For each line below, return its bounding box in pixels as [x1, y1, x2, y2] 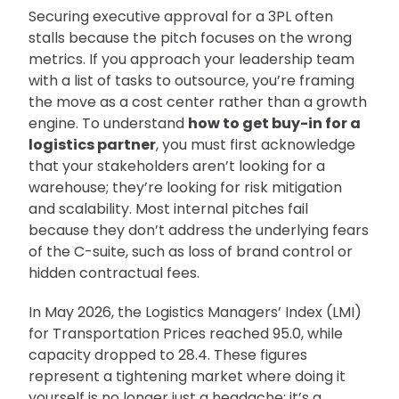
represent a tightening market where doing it [28, 366, 346, 387]
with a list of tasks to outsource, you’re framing [28, 70, 354, 92]
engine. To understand [28, 113, 188, 134]
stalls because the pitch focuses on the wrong [28, 28, 352, 49]
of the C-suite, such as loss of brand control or [28, 241, 353, 263]
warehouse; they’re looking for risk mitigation [28, 177, 342, 199]
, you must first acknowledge [156, 134, 355, 156]
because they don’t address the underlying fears [28, 220, 369, 241]
